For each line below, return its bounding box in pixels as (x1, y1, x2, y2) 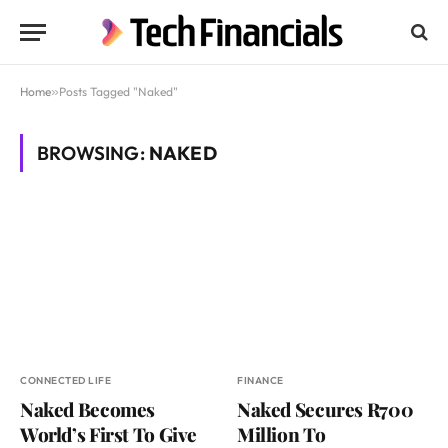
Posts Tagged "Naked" (59, 84, 178, 99)
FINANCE (237, 374, 284, 388)
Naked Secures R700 (237, 396, 414, 423)
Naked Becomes (20, 396, 156, 423)
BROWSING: (37, 141, 149, 165)
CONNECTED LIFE (20, 374, 111, 388)
